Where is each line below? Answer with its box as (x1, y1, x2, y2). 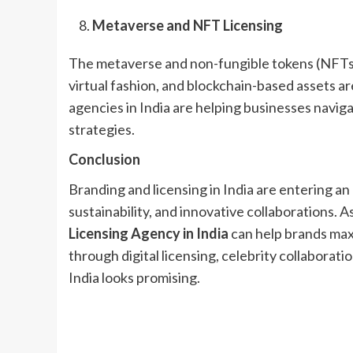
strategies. (69, 120, 135, 138)
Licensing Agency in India (69, 224, 229, 242)
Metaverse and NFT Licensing (92, 16, 283, 34)
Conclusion (69, 150, 140, 168)
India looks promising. (69, 268, 200, 286)
